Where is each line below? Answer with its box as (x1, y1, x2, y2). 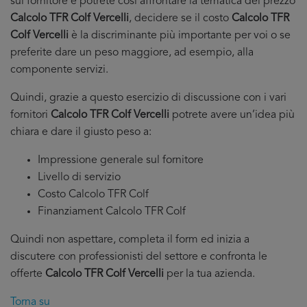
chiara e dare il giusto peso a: (10, 127, 151, 138)
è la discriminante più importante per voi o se (69, 30, 291, 41)
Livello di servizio (38, 172, 121, 183)
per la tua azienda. (164, 269, 255, 280)
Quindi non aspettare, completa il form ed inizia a (10, 234, 249, 245)
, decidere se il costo (129, 13, 232, 24)
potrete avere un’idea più (169, 110, 295, 121)
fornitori (10, 110, 51, 121)
